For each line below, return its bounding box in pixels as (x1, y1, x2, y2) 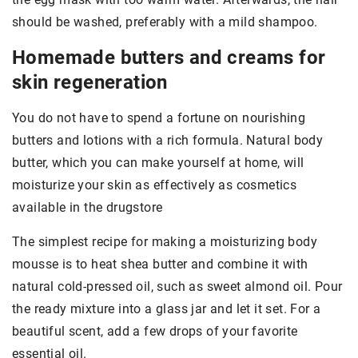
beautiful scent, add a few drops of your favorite (12, 324, 298, 340)
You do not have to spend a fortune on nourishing (12, 110, 306, 126)
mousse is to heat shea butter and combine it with (12, 257, 308, 272)
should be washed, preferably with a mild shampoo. (12, 14, 318, 30)
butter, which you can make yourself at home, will (12, 155, 304, 171)
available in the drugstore (12, 200, 163, 216)
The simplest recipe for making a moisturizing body (12, 234, 317, 250)
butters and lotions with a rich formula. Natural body (12, 133, 324, 149)
